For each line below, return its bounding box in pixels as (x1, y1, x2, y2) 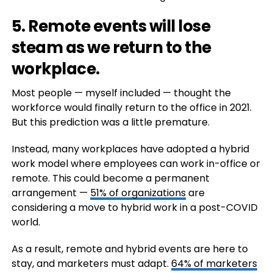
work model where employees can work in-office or (11, 157, 260, 171)
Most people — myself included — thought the (11, 86, 231, 101)
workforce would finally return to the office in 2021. (11, 101, 252, 115)
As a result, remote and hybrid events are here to (11, 242, 248, 257)
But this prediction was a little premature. (11, 115, 210, 130)
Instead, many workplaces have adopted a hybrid (11, 142, 249, 157)
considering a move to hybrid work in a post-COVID (11, 200, 258, 215)
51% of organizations (90, 186, 186, 200)
